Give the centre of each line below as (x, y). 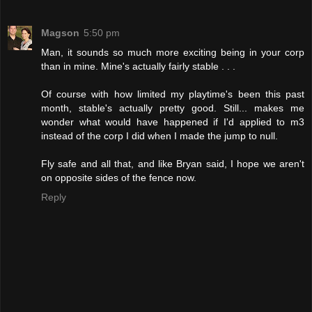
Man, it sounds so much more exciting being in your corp (173, 52)
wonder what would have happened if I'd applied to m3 (173, 122)
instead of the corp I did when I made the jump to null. (159, 135)
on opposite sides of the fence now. (119, 177)
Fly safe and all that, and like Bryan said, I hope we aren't (173, 163)
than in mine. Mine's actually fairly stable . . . (138, 66)
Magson (60, 32)
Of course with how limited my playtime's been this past (173, 94)
